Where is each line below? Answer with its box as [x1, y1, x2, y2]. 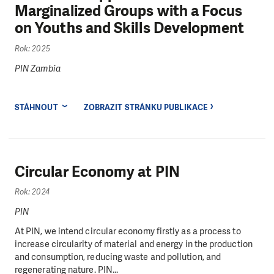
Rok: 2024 [15, 186, 50, 197]
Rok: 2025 [15, 43, 50, 54]
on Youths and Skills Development [15, 18, 245, 39]
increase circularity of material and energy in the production [15, 237, 253, 250]
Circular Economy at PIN [15, 161, 180, 182]
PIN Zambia [15, 62, 61, 75]
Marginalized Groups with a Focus [15, 1, 243, 21]
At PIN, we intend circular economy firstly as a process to [15, 224, 241, 237]
